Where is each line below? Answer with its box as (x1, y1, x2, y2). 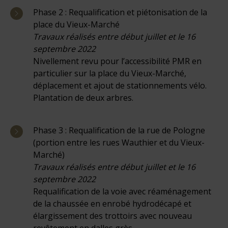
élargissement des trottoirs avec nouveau (33, 210, 192, 221)
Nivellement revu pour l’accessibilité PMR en (33, 55, 202, 67)
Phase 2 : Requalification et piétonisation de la (33, 6, 207, 18)
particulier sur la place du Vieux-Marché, (33, 67, 186, 79)
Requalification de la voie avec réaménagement (33, 185, 211, 197)
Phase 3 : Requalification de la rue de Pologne (33, 124, 205, 136)
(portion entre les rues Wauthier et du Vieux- (33, 136, 205, 148)
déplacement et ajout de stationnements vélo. (33, 79, 207, 91)
